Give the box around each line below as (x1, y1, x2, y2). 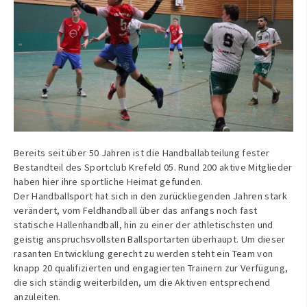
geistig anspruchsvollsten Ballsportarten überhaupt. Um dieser (14, 233, 286, 246)
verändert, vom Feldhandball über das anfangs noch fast (14, 204, 258, 217)
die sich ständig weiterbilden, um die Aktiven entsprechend (14, 276, 271, 289)
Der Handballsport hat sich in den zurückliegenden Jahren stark (14, 190, 287, 203)
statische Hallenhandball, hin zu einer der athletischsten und (14, 219, 273, 232)
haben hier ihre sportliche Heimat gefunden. (14, 175, 204, 188)
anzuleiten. (14, 291, 61, 304)
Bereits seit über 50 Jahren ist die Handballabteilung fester (14, 147, 270, 160)
